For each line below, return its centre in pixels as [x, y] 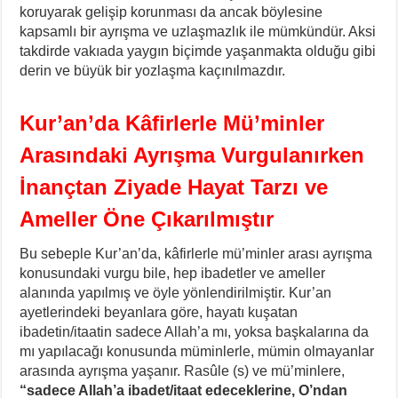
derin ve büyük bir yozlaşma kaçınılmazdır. [153, 70]
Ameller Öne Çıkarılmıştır [147, 219]
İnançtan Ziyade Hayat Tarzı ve [174, 187]
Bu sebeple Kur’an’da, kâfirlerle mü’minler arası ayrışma [196, 253]
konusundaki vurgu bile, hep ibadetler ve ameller [173, 273]
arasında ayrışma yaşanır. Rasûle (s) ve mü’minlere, [183, 370]
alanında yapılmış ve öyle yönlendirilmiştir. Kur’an [176, 292]
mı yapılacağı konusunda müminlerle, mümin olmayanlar [197, 351]
